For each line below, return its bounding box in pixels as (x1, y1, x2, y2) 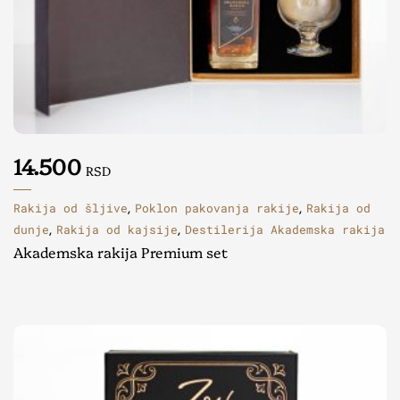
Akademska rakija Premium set (13, 241, 228, 262)
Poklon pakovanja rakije (135, 199, 299, 216)
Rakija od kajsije (56, 221, 178, 237)
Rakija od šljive (13, 199, 128, 216)
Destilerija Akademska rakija (185, 221, 385, 237)
